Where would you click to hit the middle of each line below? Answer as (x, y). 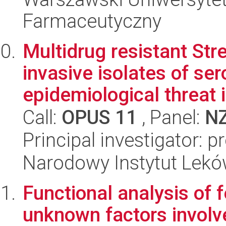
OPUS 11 (99, 117)
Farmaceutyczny (92, 21)
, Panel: (171, 117)
